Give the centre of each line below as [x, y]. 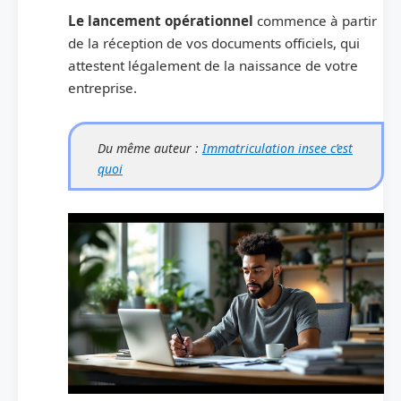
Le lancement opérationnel [161, 21]
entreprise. [102, 88]
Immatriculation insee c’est [277, 149]
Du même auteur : [150, 149]
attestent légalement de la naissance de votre [213, 66]
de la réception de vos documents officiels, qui [214, 43]
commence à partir [315, 21]
